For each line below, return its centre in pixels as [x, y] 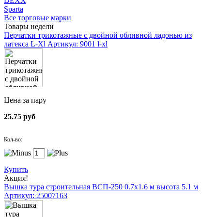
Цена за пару [25, 100]
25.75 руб [20, 116]
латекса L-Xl [26, 44]
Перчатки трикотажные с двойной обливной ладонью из [98, 35]
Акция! [16, 178]
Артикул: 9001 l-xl [77, 44]
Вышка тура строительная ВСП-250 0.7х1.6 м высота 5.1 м [101, 187]
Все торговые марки [38, 18]
